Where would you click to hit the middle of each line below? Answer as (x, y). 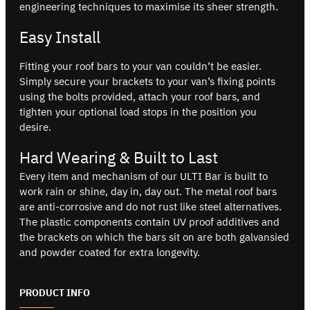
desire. (35, 127)
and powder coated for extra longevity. (110, 252)
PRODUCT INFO (55, 292)
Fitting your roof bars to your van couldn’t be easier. (140, 66)
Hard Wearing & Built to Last (119, 157)
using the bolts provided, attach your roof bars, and (140, 96)
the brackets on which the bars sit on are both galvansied (154, 237)
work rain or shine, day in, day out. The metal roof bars (148, 191)
